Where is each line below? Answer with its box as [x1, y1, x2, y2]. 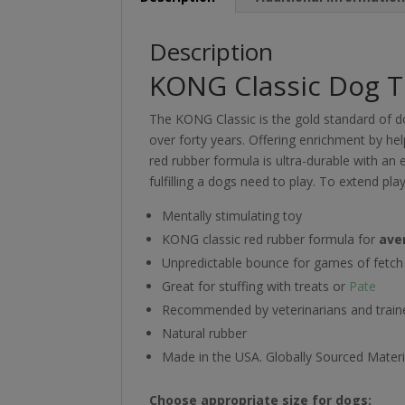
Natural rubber [162, 324, 248, 342]
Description [149, 34, 274, 68]
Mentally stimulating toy [162, 206, 303, 224]
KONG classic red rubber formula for [162, 230, 380, 248]
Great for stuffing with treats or [162, 277, 350, 295]
